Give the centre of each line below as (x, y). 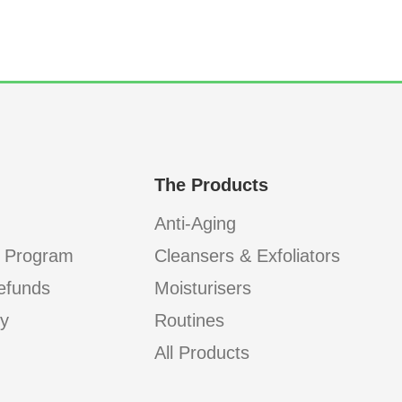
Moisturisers (203, 288)
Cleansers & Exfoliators (247, 256)
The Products (211, 185)
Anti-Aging (195, 223)
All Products (202, 353)
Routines (189, 320)
